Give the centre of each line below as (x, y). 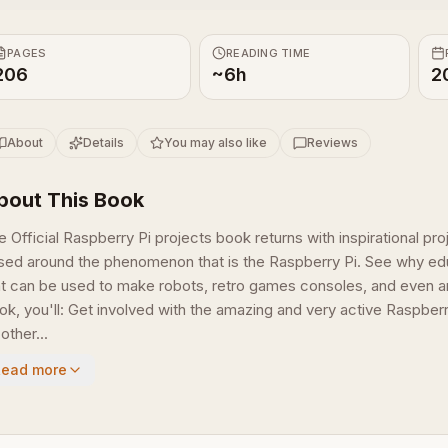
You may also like (215, 142)
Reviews (332, 142)
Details (103, 142)
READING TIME (268, 53)
